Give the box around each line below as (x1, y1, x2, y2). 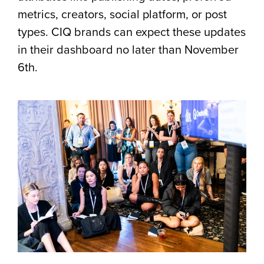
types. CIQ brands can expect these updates (18, 25, 246, 39)
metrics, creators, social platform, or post (18, 7, 227, 22)
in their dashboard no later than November (18, 42, 239, 57)
